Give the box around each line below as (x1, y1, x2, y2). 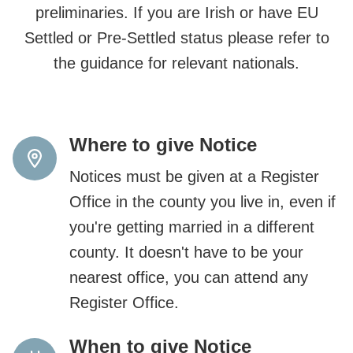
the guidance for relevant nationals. (54, 54, 299, 72)
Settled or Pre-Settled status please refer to (24, 28, 329, 46)
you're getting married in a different (69, 217, 314, 236)
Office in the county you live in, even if (69, 192, 336, 210)
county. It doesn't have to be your (69, 243, 303, 261)
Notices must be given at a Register (69, 167, 319, 185)
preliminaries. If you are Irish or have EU (35, 3, 318, 21)
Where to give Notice (69, 133, 257, 155)
